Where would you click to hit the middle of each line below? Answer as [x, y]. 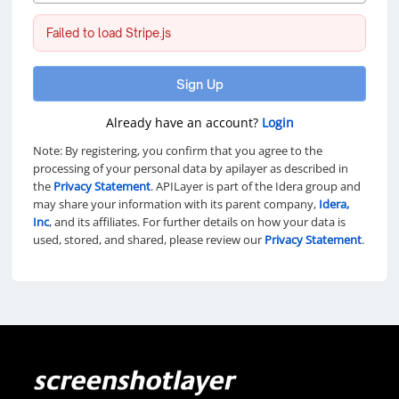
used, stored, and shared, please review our [149, 240]
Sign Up [199, 84]
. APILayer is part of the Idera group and [256, 186]
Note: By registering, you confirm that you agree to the [178, 151]
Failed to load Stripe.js [109, 33]
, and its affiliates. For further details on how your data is [197, 222]
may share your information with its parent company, [176, 204]
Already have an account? [183, 122]
